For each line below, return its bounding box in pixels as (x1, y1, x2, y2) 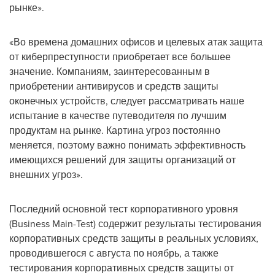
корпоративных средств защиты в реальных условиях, (9, 231, 258, 245)
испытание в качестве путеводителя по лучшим (9, 108, 227, 122)
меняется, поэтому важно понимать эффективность (9, 137, 246, 152)
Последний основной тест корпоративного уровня (9, 201, 238, 215)
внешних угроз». (9, 167, 83, 181)
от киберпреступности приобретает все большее (9, 49, 231, 63)
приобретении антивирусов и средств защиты (9, 79, 219, 93)
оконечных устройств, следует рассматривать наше (9, 93, 244, 107)
